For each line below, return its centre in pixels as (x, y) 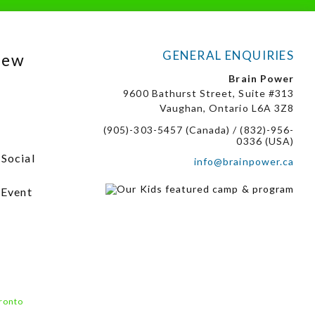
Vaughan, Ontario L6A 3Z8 (226, 108)
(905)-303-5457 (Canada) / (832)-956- (199, 130)
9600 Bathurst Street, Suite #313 (208, 94)
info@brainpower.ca (244, 162)
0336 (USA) (265, 141)
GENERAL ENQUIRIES (228, 56)
